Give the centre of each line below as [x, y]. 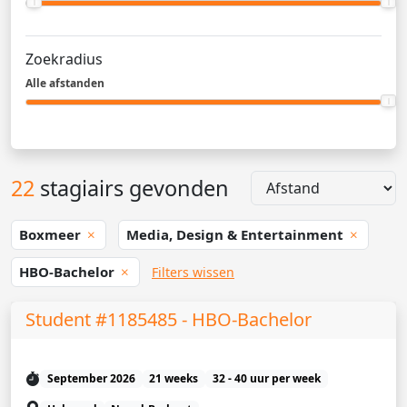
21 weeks [174, 379]
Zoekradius [64, 59]
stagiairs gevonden [132, 188]
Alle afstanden [65, 83]
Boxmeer [52, 235]
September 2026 [91, 379]
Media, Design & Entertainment [237, 235]
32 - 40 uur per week [266, 379]
